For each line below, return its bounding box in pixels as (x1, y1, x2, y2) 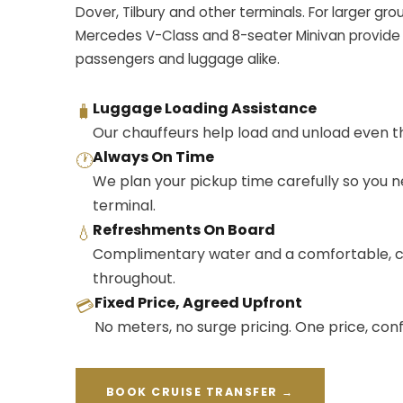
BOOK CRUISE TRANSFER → (106, 383, 294, 399)
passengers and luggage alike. (76, 49, 280, 68)
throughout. (93, 267, 175, 289)
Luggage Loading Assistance (93, 97, 317, 119)
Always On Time (93, 146, 214, 167)
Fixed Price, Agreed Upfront (94, 291, 302, 313)
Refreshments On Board (93, 219, 275, 240)
